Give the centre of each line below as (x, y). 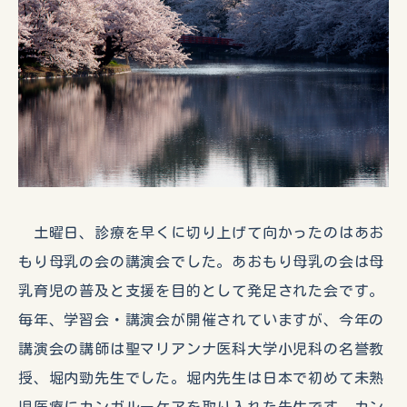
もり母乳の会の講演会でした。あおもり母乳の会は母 (202, 261)
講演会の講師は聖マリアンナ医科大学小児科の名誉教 (202, 348)
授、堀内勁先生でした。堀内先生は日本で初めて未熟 (202, 377)
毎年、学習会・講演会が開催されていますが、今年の (202, 319)
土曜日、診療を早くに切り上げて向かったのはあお (202, 232)
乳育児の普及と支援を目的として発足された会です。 (202, 290)
